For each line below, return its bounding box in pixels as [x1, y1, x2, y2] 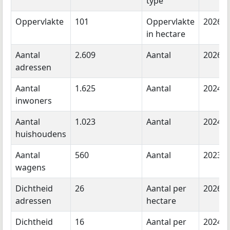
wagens [15, 162, 46, 174]
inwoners [15, 95, 52, 107]
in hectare [146, 28, 185, 40]
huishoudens [15, 128, 66, 140]
